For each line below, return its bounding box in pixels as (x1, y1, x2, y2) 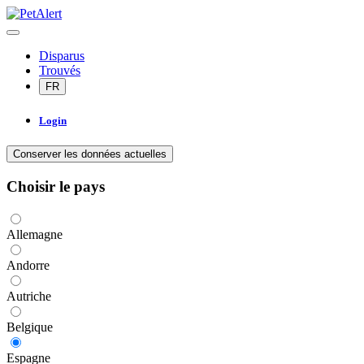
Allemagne (6, 227, 63, 241)
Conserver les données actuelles (13, 148, 167, 161)
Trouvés (39, 63, 80, 77)
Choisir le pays (6, 178, 105, 196)
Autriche (6, 288, 51, 303)
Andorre (6, 258, 50, 272)
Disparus (39, 49, 84, 63)
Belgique (6, 319, 53, 334)
